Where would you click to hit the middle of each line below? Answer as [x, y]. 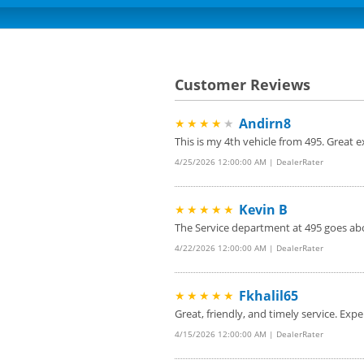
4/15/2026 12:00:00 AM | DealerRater [249, 334]
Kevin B [263, 209]
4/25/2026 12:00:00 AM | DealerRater [249, 161]
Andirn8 [264, 123]
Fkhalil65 [268, 295]
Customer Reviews [242, 84]
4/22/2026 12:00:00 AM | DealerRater [249, 247]
